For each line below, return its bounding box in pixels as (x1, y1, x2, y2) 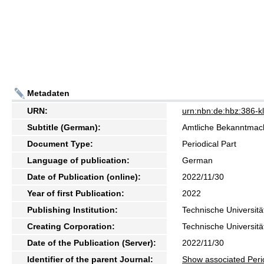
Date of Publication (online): (27, 171, 141, 181)
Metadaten (27, 88, 70, 98)
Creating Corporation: (27, 221, 115, 231)
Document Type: (27, 138, 93, 148)
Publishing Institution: (27, 204, 118, 214)
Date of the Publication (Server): (27, 237, 156, 247)
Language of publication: (27, 155, 130, 165)
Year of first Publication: (27, 188, 124, 198)
